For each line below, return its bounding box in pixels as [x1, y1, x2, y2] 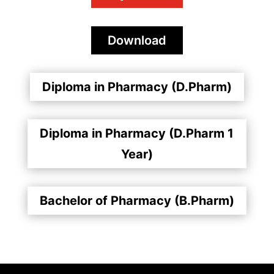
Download [107, 33, 166, 48]
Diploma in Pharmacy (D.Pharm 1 [40, 126, 234, 141]
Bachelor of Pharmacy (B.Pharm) [39, 193, 234, 208]
